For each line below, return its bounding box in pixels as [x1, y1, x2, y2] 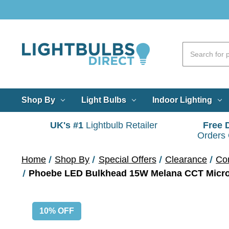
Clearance [165, 154, 207, 165]
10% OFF [39, 206, 74, 215]
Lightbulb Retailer [83, 120, 157, 131]
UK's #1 [50, 120, 83, 131]
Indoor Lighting [152, 95, 212, 104]
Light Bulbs [81, 95, 126, 104]
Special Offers [98, 154, 156, 165]
